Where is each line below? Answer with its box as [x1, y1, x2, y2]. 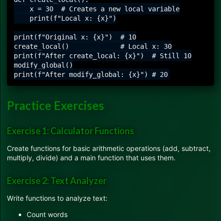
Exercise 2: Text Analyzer [7, 175, 107, 186]
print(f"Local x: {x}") [14, 14, 116, 22]
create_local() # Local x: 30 [14, 42, 172, 50]
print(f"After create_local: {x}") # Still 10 [14, 51, 191, 60]
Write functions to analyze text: [7, 193, 108, 202]
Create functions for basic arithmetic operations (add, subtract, [7, 144, 211, 153]
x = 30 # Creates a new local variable [14, 4, 180, 13]
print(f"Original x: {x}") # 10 [14, 33, 136, 41]
